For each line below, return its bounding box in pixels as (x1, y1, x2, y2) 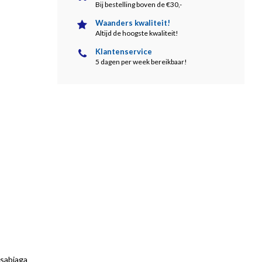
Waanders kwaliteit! (95, 18, 170, 27)
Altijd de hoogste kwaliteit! (95, 29, 178, 37)
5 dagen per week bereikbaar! (95, 57, 187, 66)
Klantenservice (95, 47, 152, 56)
